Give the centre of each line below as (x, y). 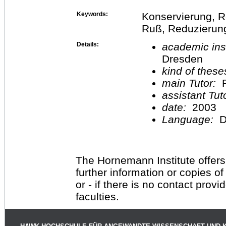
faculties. (97, 196)
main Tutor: (190, 83)
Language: (191, 119)
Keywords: (92, 14)
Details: (88, 44)
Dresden (182, 59)
